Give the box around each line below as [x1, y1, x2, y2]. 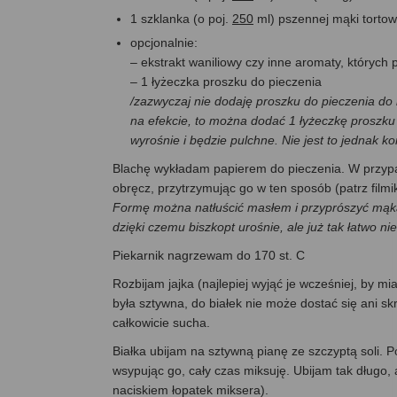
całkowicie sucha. [113, 315, 210, 331]
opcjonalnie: [130, 35, 198, 51]
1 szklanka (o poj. [130, 12, 232, 27]
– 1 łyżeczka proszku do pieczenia [130, 74, 322, 90]
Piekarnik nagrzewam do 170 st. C [113, 248, 305, 263]
